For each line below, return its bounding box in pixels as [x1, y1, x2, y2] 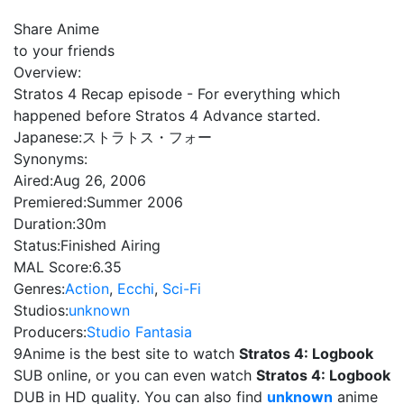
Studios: [14, 301, 69, 319]
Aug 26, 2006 [53, 171, 146, 189]
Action [65, 280, 109, 298]
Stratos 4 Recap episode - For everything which [14, 85, 340, 103]
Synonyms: [14, 150, 87, 168]
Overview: [14, 63, 81, 81]
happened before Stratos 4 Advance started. [14, 106, 320, 124]
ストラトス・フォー [82, 128, 212, 146]
